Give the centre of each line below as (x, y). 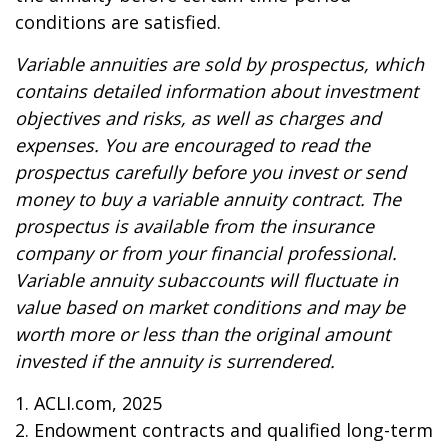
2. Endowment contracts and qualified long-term (224, 430)
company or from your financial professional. (206, 253)
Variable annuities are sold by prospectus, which (219, 64)
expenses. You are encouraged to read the (192, 145)
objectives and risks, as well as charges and (198, 118)
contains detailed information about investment (216, 91)
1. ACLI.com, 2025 (88, 403)
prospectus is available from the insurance (194, 226)
